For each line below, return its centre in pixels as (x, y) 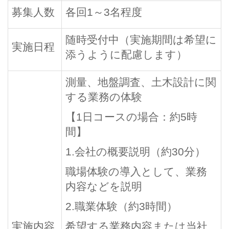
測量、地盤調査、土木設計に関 (141, 82)
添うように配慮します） (126, 54)
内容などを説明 (104, 186)
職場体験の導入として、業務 (136, 171)
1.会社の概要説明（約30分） (135, 152)
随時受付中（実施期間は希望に (141, 40)
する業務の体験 (104, 97)
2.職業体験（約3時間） (121, 206)
